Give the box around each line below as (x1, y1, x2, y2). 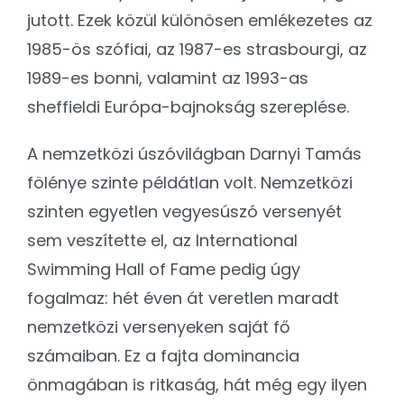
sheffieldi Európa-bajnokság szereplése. (27, 95, 349, 118)
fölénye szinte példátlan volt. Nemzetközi (27, 170, 353, 194)
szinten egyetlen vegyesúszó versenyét (27, 199, 342, 223)
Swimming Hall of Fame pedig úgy (27, 257, 300, 280)
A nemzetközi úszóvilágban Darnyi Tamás (27, 142, 362, 165)
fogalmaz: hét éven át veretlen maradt (27, 286, 339, 309)
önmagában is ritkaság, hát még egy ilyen (27, 372, 367, 396)
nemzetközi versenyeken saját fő (27, 315, 290, 338)
